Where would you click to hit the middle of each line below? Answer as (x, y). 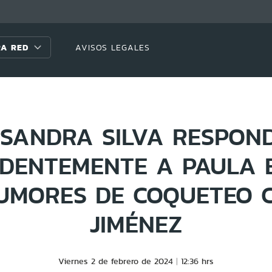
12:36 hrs (197, 261)
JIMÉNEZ (136, 224)
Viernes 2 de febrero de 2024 (116, 261)
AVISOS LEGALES (112, 47)
